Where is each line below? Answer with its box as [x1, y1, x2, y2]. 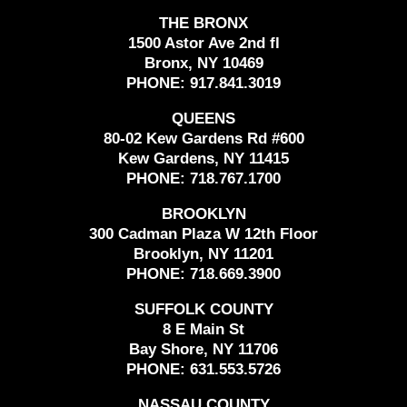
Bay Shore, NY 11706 [129, 341, 278, 359]
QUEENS [172, 110, 235, 128]
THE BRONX [159, 15, 248, 33]
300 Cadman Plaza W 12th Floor [89, 225, 318, 243]
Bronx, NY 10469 [144, 55, 263, 73]
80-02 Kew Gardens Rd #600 [103, 130, 304, 148]
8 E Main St [163, 321, 244, 339]
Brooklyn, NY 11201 [134, 245, 273, 263]
